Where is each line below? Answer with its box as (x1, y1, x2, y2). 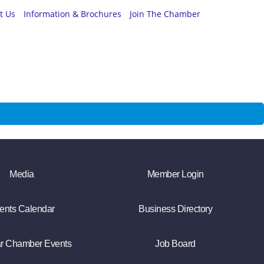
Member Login (147, 169, 204, 180)
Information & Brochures (24, 8, 121, 20)
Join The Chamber (130, 8, 200, 20)
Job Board (155, 239, 196, 249)
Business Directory (138, 204, 213, 214)
